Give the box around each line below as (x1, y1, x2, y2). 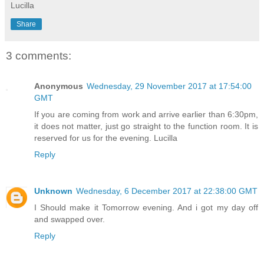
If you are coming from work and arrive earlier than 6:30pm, (34, 110, 258, 120)
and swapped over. (34, 214, 105, 225)
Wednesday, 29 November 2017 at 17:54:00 (87, 81, 252, 91)
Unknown (34, 186, 72, 196)
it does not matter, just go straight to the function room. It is (34, 121, 258, 131)
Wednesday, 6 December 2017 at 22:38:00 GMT (76, 186, 258, 196)
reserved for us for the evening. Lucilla (34, 133, 177, 143)
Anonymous (34, 81, 83, 91)
